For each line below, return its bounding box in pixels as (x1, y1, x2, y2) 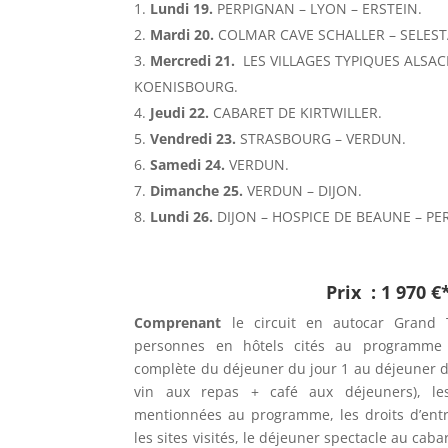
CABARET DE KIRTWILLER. (209, 102, 383, 122)
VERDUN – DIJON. (247, 180, 363, 200)
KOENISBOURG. (134, 76, 239, 96)
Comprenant (134, 312, 232, 332)
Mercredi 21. (150, 50, 244, 70)
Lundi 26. (150, 206, 214, 226)
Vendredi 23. (150, 128, 241, 148)
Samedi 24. (150, 154, 230, 174)
